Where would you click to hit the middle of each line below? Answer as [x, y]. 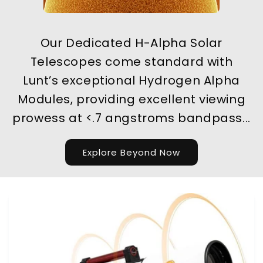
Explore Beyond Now [131, 152]
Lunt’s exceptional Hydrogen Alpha [131, 81]
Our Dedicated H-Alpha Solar [131, 43]
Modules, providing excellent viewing [131, 100]
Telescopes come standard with [131, 62]
